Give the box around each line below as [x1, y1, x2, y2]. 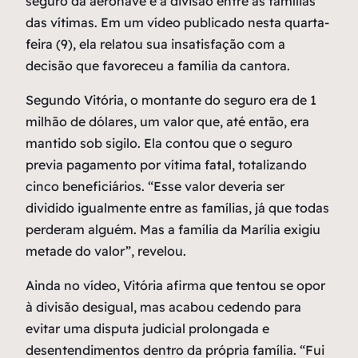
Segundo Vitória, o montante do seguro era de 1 [26, 92, 316, 109]
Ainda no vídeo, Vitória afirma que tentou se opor [26, 277, 325, 294]
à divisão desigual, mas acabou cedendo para [26, 299, 301, 316]
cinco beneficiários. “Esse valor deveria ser [26, 178, 284, 195]
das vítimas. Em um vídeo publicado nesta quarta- [26, 14, 329, 31]
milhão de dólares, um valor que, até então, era [26, 113, 309, 130]
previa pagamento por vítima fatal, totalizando [26, 157, 307, 173]
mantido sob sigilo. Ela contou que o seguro [26, 135, 292, 152]
